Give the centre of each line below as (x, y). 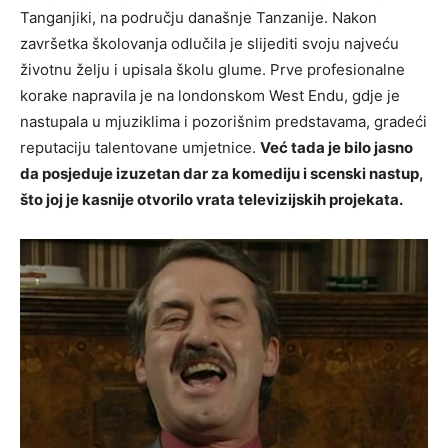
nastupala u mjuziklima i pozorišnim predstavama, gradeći (223, 121)
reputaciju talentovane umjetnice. (140, 147)
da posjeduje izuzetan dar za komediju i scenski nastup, (221, 173)
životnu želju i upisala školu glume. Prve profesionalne (212, 69)
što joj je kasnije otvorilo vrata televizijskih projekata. (211, 199)
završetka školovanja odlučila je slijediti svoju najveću (209, 43)
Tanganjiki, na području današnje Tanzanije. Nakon (198, 17)
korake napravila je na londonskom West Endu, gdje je (210, 95)
